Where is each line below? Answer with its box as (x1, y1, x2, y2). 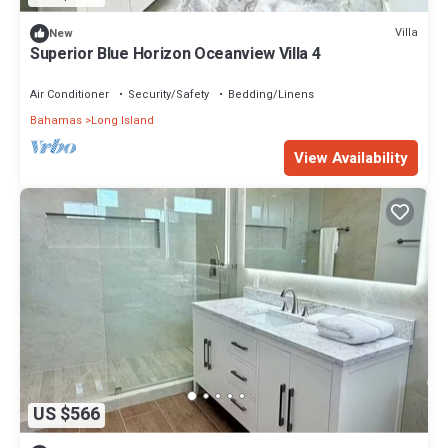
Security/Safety (128, 85, 209, 103)
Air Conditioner (30, 85, 109, 103)
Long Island (91, 111, 154, 129)
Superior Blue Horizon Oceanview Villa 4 (30, 41, 321, 66)
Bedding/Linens (228, 85, 314, 103)
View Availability (294, 146, 408, 169)
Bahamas (30, 111, 82, 129)
